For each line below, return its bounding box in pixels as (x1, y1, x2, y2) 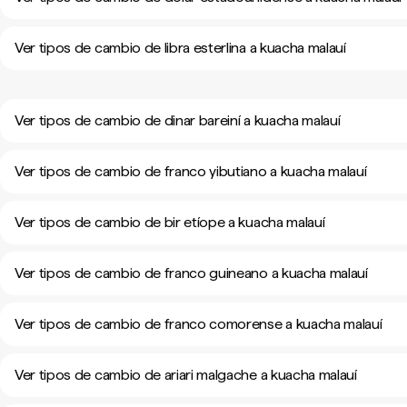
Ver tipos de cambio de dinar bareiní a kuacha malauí (15, 112, 341, 129)
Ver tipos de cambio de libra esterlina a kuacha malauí (15, 39, 346, 56)
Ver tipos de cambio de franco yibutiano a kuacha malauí (15, 163, 367, 180)
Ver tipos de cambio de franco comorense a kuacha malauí (15, 315, 382, 333)
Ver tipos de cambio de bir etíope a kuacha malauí (15, 213, 325, 231)
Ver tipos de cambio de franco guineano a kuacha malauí (15, 264, 368, 282)
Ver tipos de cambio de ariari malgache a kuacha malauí (15, 366, 357, 383)
